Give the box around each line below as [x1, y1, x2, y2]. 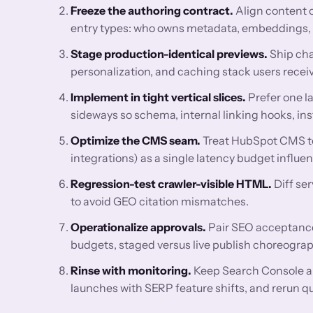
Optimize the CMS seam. [71, 133, 201, 147]
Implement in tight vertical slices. [71, 89, 247, 104]
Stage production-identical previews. [71, 46, 268, 61]
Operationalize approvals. [71, 219, 207, 234]
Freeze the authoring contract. [71, 3, 234, 17]
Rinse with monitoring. [71, 263, 192, 277]
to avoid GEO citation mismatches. [71, 194, 249, 208]
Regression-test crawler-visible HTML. [71, 176, 272, 191]
